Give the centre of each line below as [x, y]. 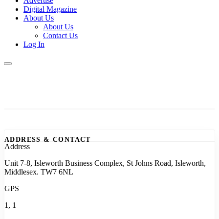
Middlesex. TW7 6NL [39, 172]
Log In [34, 44]
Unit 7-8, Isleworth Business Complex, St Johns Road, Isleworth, [105, 163]
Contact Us [60, 35]
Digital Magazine [50, 9]
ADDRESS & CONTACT [48, 139]
